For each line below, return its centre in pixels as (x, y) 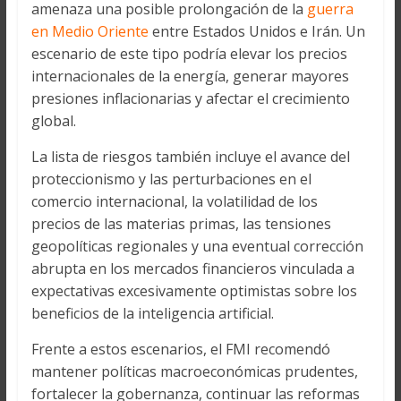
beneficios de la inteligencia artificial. (152, 313)
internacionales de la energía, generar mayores (190, 76)
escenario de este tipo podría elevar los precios (189, 54)
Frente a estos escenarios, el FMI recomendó (180, 349)
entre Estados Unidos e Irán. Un (256, 31)
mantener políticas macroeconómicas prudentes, (194, 371)
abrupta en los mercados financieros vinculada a (192, 269)
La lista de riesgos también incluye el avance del (190, 157)
